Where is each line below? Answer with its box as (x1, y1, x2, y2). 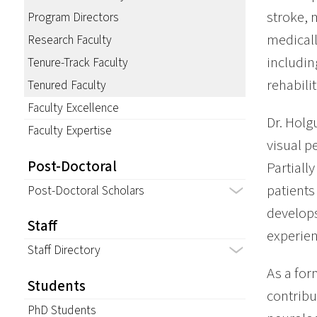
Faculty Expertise (27, 122, 112, 140)
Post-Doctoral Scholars (27, 181, 144, 200)
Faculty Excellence (27, 99, 119, 117)
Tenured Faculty (27, 76, 106, 95)
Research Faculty (27, 31, 112, 50)
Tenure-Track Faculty (27, 54, 128, 72)
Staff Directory (27, 241, 100, 260)
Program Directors (27, 8, 119, 27)
